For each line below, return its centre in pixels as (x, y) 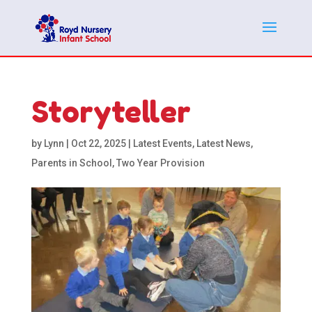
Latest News (223, 143)
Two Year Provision (160, 163)
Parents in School (71, 163)
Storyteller (111, 112)
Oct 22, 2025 (98, 143)
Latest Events (162, 143)
